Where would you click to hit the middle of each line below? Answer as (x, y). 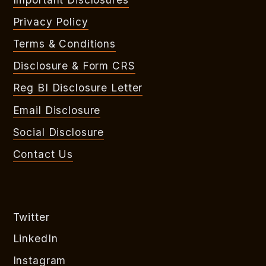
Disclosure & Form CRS (74, 66)
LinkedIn (35, 239)
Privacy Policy (50, 21)
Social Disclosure (58, 132)
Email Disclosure (57, 110)
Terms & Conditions (64, 43)
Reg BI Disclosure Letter (78, 88)
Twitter (31, 217)
